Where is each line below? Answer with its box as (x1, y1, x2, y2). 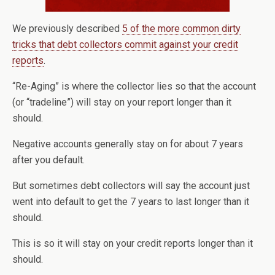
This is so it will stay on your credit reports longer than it (12, 237, 253, 249)
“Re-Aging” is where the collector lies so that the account (12, 80, 256, 92)
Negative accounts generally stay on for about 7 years (12, 137, 243, 150)
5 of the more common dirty (122, 22, 241, 34)
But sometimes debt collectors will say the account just (12, 179, 250, 192)
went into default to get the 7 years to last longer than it (12, 195, 249, 207)
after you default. (12, 153, 85, 166)
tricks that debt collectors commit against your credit (12, 38, 238, 50)
